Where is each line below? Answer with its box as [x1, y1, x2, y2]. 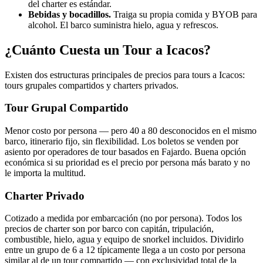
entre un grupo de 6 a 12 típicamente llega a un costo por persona [5, 245, 245, 255]
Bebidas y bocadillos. [28, 9, 111, 19]
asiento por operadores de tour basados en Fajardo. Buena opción [5, 146, 246, 157]
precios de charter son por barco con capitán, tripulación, [5, 224, 214, 234]
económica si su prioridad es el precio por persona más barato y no [5, 157, 250, 167]
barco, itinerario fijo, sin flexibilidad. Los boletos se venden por [5, 136, 238, 146]
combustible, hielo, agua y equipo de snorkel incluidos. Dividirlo [5, 234, 244, 245]
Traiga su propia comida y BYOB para [111, 9, 257, 19]
